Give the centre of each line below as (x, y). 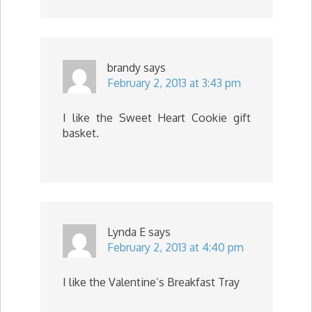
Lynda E (126, 232)
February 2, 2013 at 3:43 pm (174, 83)
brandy (124, 68)
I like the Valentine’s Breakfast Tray (151, 282)
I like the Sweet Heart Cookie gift (157, 118)
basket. (81, 133)
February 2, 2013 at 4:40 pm (175, 247)
